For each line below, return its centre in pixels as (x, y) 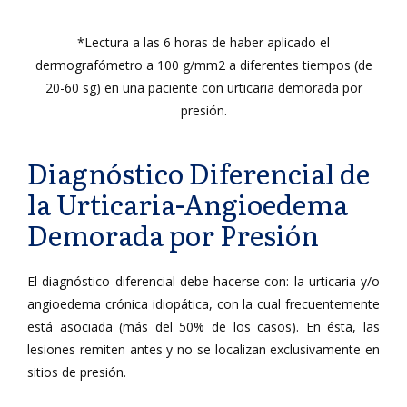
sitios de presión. (77, 372)
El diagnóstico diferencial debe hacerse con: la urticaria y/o (203, 281)
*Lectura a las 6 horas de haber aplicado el (203, 42)
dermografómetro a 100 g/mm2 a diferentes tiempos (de (203, 65)
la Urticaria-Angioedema (188, 203)
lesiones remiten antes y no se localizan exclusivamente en (203, 349)
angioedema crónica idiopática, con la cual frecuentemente (203, 304)
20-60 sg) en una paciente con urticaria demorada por (203, 88)
